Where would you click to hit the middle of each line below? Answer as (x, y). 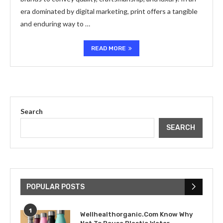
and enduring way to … (55, 23)
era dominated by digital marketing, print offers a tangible (109, 11)
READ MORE (109, 48)
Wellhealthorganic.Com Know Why (136, 214)
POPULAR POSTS (56, 187)
